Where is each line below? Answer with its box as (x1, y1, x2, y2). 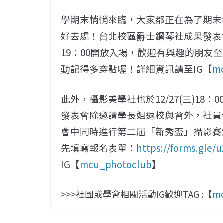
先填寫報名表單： (61, 141, 136, 155)
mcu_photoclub (80, 157, 152, 171)
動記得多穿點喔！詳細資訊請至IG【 (61, 62, 212, 76)
